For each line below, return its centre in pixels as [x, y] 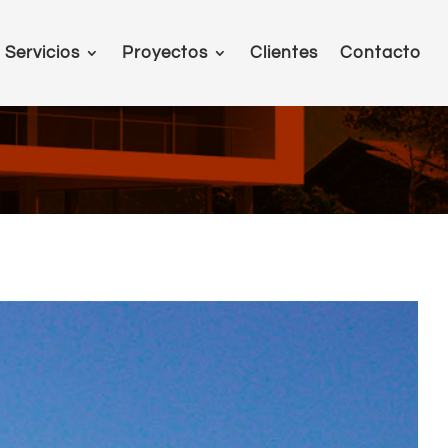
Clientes [284, 53]
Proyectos [165, 53]
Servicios [43, 53]
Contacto [381, 53]
